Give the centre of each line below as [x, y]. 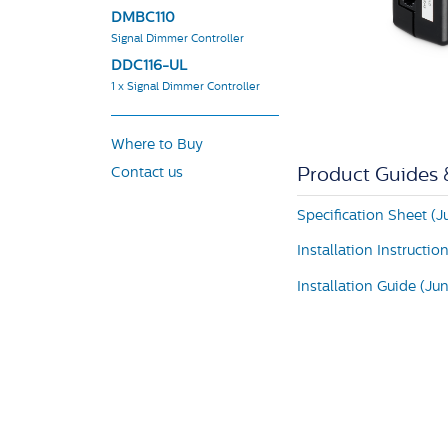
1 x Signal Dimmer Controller [185, 88]
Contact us [147, 173]
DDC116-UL [149, 67]
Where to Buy [157, 146]
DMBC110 [143, 18]
